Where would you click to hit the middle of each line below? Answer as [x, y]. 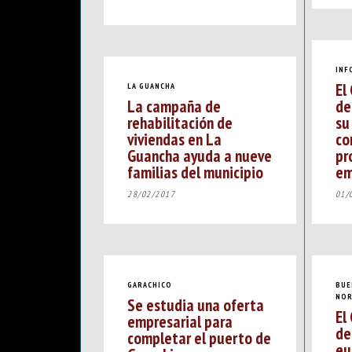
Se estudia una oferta [196, 305]
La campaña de [174, 106]
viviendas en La [174, 139]
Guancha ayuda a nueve [200, 156]
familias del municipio [195, 172]
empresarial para [180, 322]
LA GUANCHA [151, 86]
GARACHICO [150, 284]
